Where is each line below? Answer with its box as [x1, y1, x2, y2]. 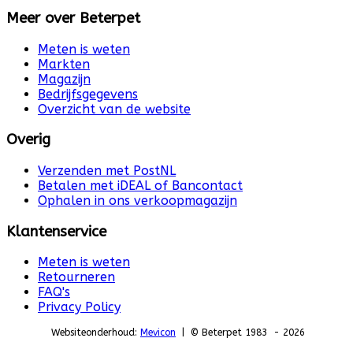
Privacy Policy [38, 299, 121, 315]
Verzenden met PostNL [38, 162, 176, 178]
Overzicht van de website [38, 101, 191, 117]
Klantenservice [6, 222, 106, 240]
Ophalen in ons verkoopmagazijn [38, 192, 237, 208]
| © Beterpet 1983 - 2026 [176, 327, 305, 339]
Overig [6, 131, 50, 149]
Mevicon [140, 327, 176, 339]
